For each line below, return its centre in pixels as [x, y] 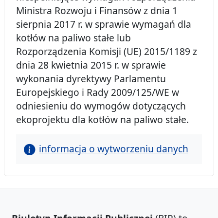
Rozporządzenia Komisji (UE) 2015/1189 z [107, 52]
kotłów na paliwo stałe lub [73, 38]
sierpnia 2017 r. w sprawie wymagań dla [104, 24]
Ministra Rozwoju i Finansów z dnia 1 [97, 11]
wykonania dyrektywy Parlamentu [91, 79]
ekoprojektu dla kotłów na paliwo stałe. [102, 120]
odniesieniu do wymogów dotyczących [101, 106]
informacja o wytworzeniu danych [114, 149]
